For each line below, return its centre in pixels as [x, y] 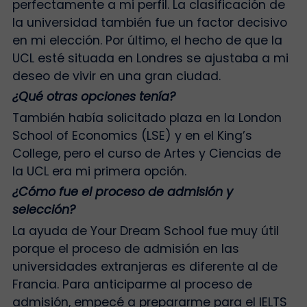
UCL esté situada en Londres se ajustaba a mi [150, 58]
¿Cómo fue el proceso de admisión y [122, 192]
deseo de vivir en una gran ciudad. [116, 76]
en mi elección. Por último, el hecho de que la [147, 40]
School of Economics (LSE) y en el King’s [132, 135]
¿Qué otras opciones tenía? [94, 97]
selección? [44, 210]
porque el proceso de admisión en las [125, 248]
